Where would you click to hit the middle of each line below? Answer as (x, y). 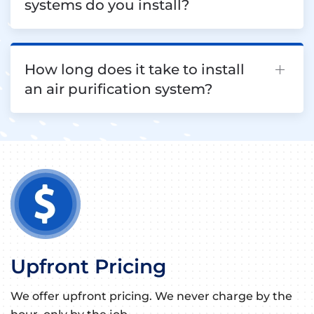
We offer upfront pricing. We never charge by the (151, 296)
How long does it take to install (135, 70)
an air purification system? (118, 89)
